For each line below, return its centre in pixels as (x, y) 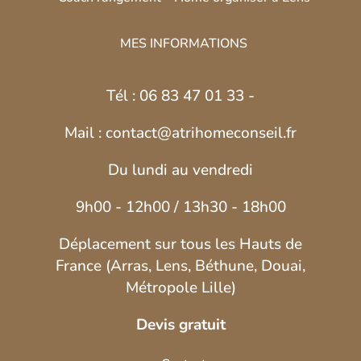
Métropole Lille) (180, 287)
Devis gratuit (180, 324)
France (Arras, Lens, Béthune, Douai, (180, 266)
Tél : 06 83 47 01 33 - (180, 95)
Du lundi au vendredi (180, 170)
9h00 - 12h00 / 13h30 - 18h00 (180, 207)
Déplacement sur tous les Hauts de (180, 244)
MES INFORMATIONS (184, 43)
